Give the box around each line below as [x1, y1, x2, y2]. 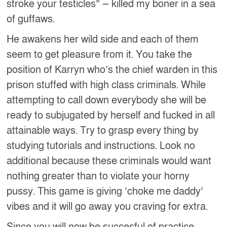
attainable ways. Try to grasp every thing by [7, 124, 199, 137]
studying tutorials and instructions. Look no [7, 139, 196, 153]
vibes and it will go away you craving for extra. [7, 200, 208, 213]
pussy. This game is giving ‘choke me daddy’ [7, 184, 204, 198]
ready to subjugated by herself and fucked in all [7, 108, 215, 122]
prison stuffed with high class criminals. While [7, 78, 206, 92]
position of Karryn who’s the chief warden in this [7, 63, 218, 77]
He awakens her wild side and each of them [7, 32, 199, 46]
